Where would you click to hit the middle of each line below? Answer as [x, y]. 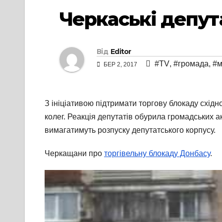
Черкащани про [74, 154]
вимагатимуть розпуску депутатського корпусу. [130, 130]
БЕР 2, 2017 [120, 65]
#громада [191, 64]
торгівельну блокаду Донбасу [157, 154]
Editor [121, 52]
